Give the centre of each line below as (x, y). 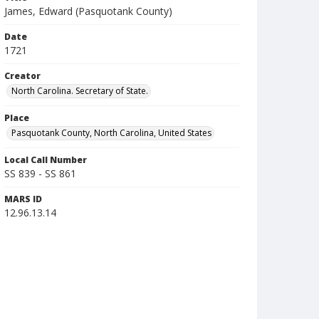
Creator (22, 76)
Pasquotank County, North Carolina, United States (111, 133)
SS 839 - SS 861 (40, 173)
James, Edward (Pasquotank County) (88, 11)
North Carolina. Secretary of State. (80, 91)
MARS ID (23, 199)
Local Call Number (46, 160)
